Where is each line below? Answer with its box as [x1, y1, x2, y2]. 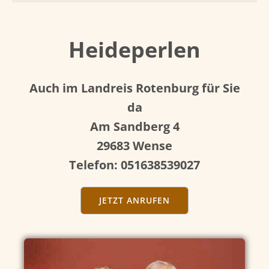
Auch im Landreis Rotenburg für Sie [29, 80, 240, 96]
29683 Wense [97, 138, 172, 154]
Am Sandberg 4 [89, 118, 180, 134]
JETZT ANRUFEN [99, 195, 170, 206]
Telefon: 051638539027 [69, 157, 200, 173]
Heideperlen [68, 35, 201, 64]
